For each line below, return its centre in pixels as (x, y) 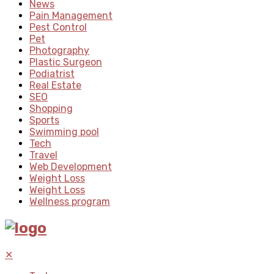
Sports (44, 120)
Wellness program (70, 201)
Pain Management (71, 15)
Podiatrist (52, 73)
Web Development (71, 166)
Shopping (51, 108)
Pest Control (58, 27)
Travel (43, 155)
